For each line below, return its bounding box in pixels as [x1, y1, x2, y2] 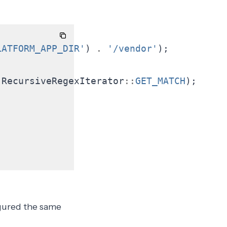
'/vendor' [107, 43, 158, 54]
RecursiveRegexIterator [1, 75, 124, 86]
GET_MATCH [135, 75, 185, 86]
